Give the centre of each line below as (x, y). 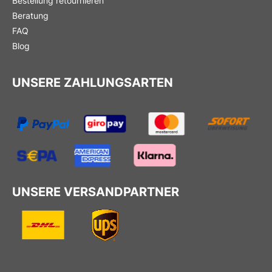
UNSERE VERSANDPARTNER (96, 192)
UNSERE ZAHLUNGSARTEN (93, 83)
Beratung (30, 16)
